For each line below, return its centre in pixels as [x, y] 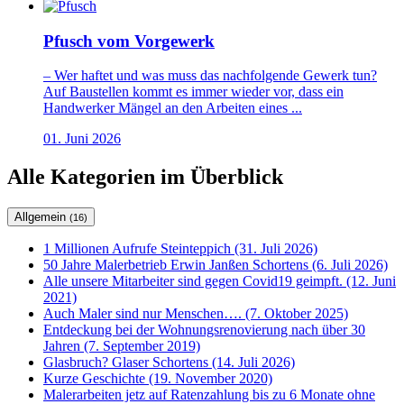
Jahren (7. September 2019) [122, 346]
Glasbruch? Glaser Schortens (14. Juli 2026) [169, 363]
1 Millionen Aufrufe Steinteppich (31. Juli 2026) [180, 249]
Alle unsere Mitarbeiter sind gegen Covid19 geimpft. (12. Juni [220, 281]
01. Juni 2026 [82, 139]
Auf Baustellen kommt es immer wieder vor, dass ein [193, 92]
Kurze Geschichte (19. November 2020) [158, 379]
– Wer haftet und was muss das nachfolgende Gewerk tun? [210, 76]
